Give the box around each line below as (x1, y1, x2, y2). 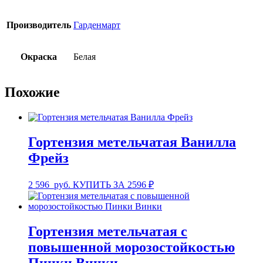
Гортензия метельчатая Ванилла (28, 134, 236, 150)
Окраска (21, 51, 57, 62)
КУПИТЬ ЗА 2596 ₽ (73, 180, 154, 190)
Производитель (6, 19, 71, 30)
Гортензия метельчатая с (28, 224, 187, 240)
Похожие (5, 85, 60, 100)
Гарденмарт (73, 19, 120, 30)
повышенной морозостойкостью (28, 240, 235, 255)
